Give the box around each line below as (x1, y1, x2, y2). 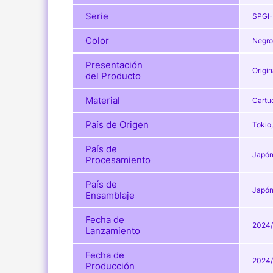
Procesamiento (85, 154, 151, 166)
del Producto (85, 70, 141, 82)
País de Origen (85, 119, 149, 131)
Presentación (85, 59, 143, 71)
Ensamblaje (85, 190, 135, 202)
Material (85, 94, 120, 107)
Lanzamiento (85, 225, 140, 237)
